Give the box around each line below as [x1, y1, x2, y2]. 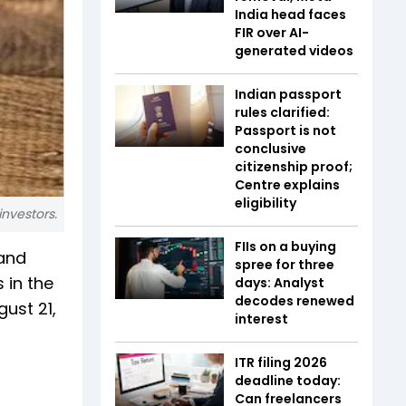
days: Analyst [235, 274, 324, 292]
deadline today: [235, 372, 341, 390]
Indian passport [235, 85, 342, 103]
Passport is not [235, 121, 336, 140]
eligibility [235, 194, 296, 212]
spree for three [235, 256, 334, 274]
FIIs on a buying [235, 237, 336, 256]
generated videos [235, 42, 353, 60]
